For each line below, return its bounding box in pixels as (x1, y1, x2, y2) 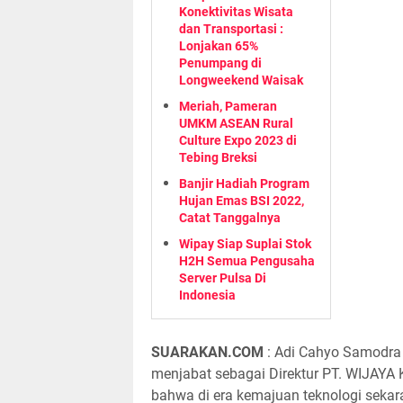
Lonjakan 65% (179, 39, 258, 53)
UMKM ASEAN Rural (179, 116, 293, 130)
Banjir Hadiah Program (179, 176, 309, 191)
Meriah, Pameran (179, 99, 277, 113)
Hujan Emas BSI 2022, (179, 193, 304, 208)
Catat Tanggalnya (179, 210, 281, 225)
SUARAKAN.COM (151, 344, 264, 361)
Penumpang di (179, 56, 262, 70)
